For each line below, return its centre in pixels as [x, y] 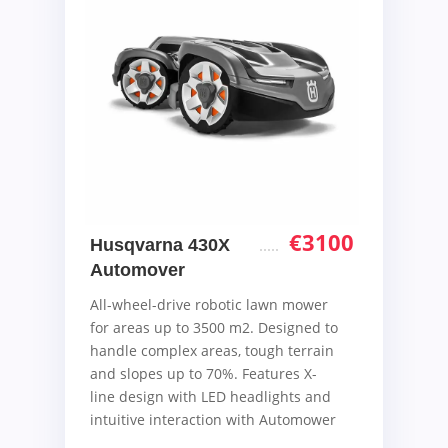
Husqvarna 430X [160, 244]
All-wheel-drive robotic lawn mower [209, 304]
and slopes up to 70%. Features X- [204, 373]
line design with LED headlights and [211, 396]
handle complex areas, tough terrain [212, 350]
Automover [138, 269]
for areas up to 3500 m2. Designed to [214, 327]
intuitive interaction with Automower [213, 419]
